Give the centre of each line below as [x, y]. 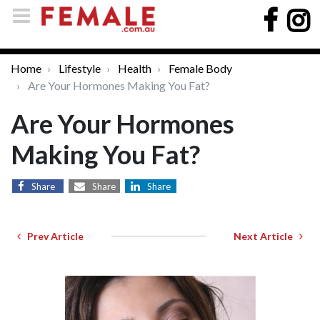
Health [135, 68]
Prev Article [52, 236]
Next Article [266, 236]
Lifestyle [80, 68]
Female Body [200, 68]
